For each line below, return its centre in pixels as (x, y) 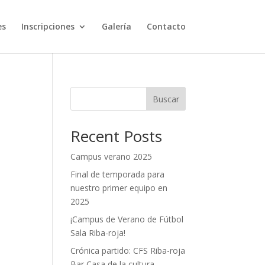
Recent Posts (117, 136)
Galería (116, 26)
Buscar (166, 99)
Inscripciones (48, 26)
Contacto (166, 26)
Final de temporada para (118, 174)
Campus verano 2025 (112, 156)
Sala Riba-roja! (98, 233)
